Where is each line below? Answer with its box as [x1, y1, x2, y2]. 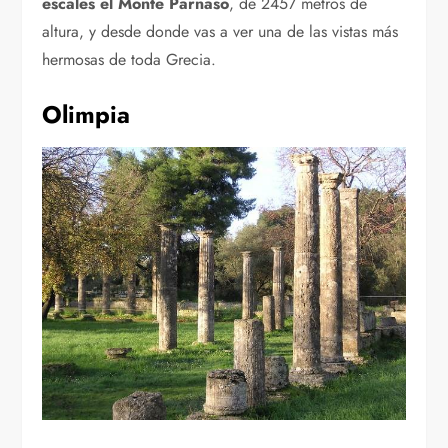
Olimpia [42, 97, 131, 133]
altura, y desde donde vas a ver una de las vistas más [42, 20, 399, 44]
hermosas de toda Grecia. [42, 48, 217, 72]
